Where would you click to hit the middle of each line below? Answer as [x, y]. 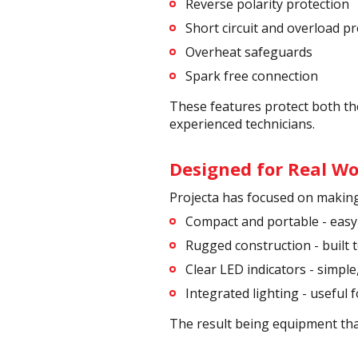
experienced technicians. [242, 124]
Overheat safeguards [249, 52]
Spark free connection [252, 76]
